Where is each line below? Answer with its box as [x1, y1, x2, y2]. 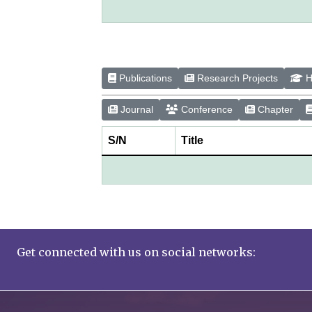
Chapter [255, 103, 294, 115]
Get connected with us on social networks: [17, 244, 256, 259]
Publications [116, 72, 173, 84]
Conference [178, 103, 233, 115]
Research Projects [194, 72, 279, 84]
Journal [118, 103, 154, 115]
